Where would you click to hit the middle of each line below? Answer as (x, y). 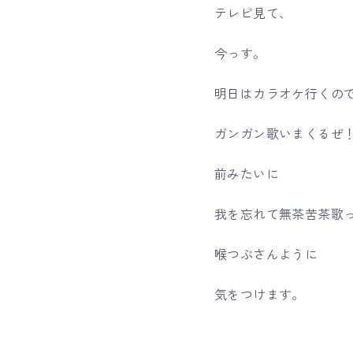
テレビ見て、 (253, 14)
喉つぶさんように (266, 255)
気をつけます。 (260, 295)
